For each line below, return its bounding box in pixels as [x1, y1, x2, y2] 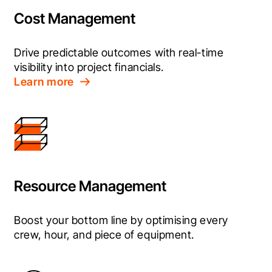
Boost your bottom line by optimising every [14, 214, 228, 227]
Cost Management [14, 10, 135, 28]
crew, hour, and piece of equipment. [14, 228, 194, 242]
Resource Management [14, 177, 166, 195]
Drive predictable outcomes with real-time [14, 46, 224, 59]
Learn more [14, 75, 75, 89]
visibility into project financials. [14, 61, 164, 74]
